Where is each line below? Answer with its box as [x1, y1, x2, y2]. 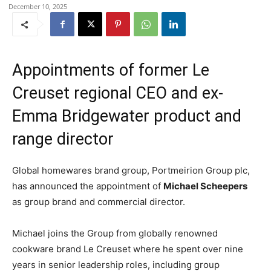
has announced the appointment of [12, 180, 163, 192]
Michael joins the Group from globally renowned [12, 227, 218, 239]
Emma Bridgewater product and [12, 106, 241, 126]
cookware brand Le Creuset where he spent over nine [12, 243, 243, 255]
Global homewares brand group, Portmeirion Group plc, [12, 165, 250, 176]
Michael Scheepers [163, 180, 247, 192]
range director [12, 129, 114, 149]
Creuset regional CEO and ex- [12, 83, 223, 103]
